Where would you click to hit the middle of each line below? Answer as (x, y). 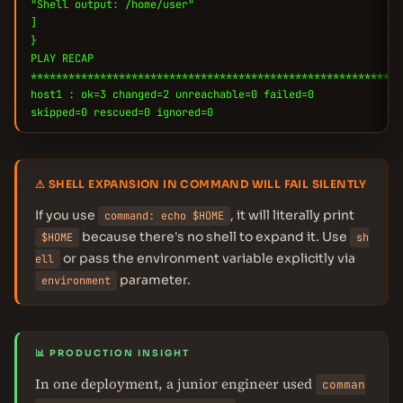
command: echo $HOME (164, 216)
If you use (67, 215)
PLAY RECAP (62, 58)
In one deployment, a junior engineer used (175, 384)
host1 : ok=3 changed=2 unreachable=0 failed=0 (172, 94)
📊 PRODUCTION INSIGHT (112, 353)
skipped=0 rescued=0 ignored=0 (122, 112)
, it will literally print (292, 215)
